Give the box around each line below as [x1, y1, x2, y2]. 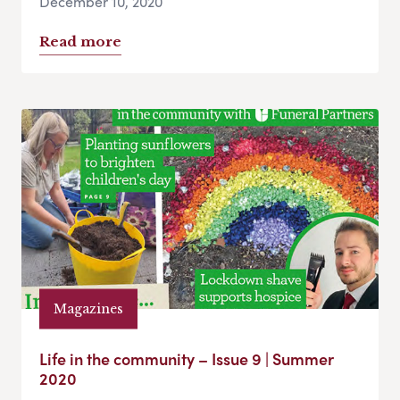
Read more [39, 33, 121, 51]
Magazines [54, 300, 123, 317]
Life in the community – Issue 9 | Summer [39, 347, 334, 371]
